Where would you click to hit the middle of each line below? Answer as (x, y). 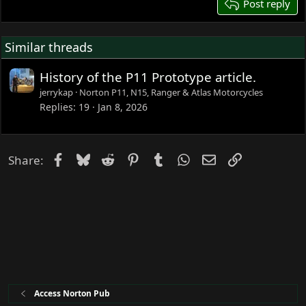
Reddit (132, 158)
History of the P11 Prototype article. (148, 76)
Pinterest (164, 158)
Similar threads (49, 47)
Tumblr (184, 158)
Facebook (90, 158)
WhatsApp (218, 158)
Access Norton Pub (72, 293)
